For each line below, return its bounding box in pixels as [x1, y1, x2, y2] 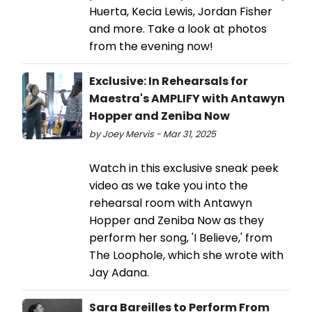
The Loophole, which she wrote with [89, 247, 283, 263]
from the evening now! [89, 38, 213, 54]
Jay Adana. [89, 264, 149, 281]
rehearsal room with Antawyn [89, 194, 252, 211]
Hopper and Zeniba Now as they [89, 212, 264, 228]
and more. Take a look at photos [89, 20, 267, 37]
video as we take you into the [89, 177, 248, 194]
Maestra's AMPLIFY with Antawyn [89, 90, 285, 107]
